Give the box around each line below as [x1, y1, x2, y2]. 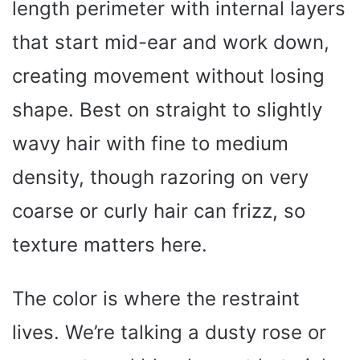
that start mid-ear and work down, [12, 30, 329, 54]
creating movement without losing [12, 63, 325, 88]
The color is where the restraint [12, 286, 300, 310]
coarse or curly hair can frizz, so [12, 198, 305, 223]
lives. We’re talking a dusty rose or [12, 320, 326, 344]
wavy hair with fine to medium [12, 131, 288, 155]
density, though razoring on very [12, 165, 309, 189]
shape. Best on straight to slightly [12, 97, 322, 121]
